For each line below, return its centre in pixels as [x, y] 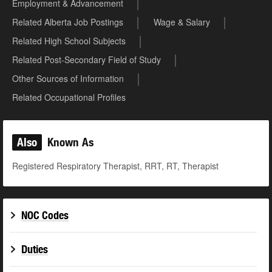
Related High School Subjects [69, 41]
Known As [69, 142]
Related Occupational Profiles [69, 97]
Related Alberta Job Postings [68, 22]
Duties [35, 250]
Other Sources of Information [68, 79]
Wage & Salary [182, 22]
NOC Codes [45, 216]
